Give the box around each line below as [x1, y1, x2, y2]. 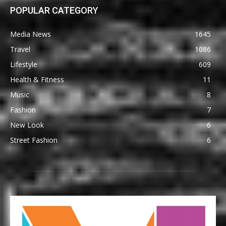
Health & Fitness [10, 75, 64, 85]
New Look [10, 120, 44, 130]
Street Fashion [10, 135, 58, 145]
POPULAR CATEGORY [10, 5, 98, 16]
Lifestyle [10, 60, 37, 70]
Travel [10, 44, 30, 54]
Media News [10, 29, 51, 39]
